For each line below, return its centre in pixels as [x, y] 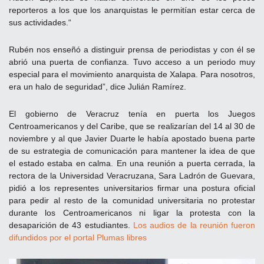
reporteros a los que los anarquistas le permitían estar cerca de [132, 10]
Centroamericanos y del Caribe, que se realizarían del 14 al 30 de [132, 126]
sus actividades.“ [40, 22]
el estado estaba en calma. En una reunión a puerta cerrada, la [132, 163]
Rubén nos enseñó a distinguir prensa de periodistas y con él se [132, 49]
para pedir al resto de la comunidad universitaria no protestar [132, 200]
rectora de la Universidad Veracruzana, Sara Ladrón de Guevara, [132, 175]
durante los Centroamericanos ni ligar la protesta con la [132, 212]
